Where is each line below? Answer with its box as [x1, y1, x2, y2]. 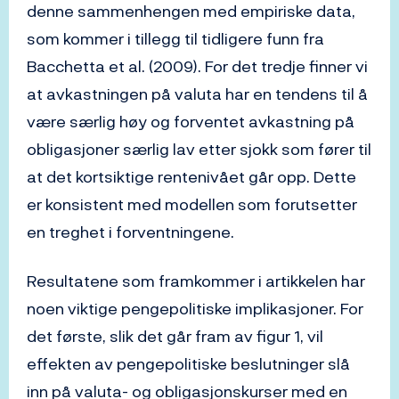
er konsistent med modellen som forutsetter [27, 192, 357, 217]
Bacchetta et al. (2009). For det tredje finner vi [27, 54, 368, 79]
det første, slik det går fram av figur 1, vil [27, 324, 323, 349]
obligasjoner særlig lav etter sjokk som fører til [27, 137, 371, 162]
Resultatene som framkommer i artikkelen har [27, 269, 365, 294]
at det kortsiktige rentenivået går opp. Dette [27, 165, 356, 190]
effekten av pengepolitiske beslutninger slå [27, 352, 350, 377]
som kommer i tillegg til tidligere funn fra [27, 27, 324, 52]
